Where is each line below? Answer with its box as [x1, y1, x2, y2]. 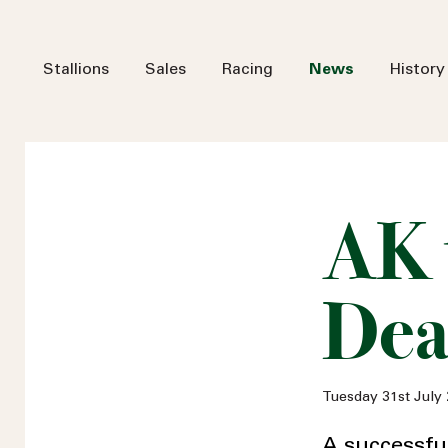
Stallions [43, 62, 109, 78]
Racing [222, 62, 273, 78]
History [390, 62, 445, 78]
